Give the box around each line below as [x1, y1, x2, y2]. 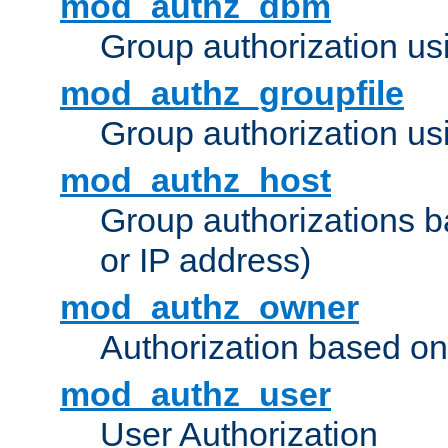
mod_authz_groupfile [60, 74, 404, 113]
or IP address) [100, 241, 311, 280]
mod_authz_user [60, 375, 331, 414]
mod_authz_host [60, 161, 331, 200]
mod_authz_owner [60, 288, 359, 327]
